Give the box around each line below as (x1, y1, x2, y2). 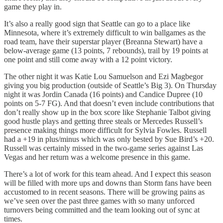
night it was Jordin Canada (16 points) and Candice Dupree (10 (4, 90, 203, 99)
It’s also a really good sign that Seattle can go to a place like (4, 19, 190, 28)
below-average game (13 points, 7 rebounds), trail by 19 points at (4, 46, 208, 55)
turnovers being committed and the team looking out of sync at (4, 205, 200, 214)
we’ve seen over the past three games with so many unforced (4, 196, 195, 205)
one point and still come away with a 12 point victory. (4, 55, 172, 64)
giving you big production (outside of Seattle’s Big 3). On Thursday (4, 81, 217, 90)
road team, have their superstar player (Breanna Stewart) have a (4, 37, 203, 46)
